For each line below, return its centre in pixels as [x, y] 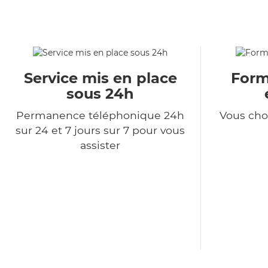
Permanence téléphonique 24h [100, 115]
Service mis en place [100, 78]
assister [100, 145]
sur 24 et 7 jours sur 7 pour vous [100, 130]
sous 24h [100, 94]
